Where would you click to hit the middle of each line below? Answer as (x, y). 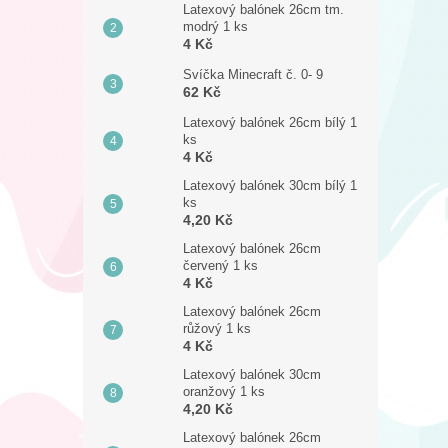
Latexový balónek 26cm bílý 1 (270, 122)
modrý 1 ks (215, 26)
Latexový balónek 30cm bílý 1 (270, 185)
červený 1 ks (220, 265)
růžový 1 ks (217, 328)
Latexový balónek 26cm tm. (263, 9)
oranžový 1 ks (224, 391)
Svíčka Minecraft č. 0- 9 (253, 74)
